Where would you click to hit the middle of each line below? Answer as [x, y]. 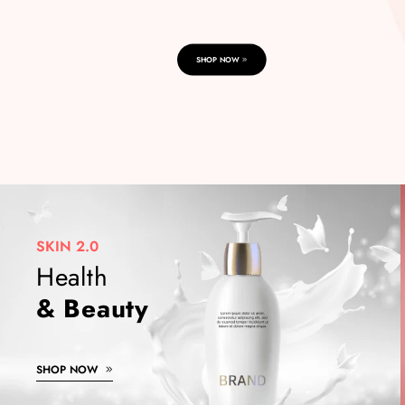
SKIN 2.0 [70, 246]
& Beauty [93, 309]
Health [76, 277]
